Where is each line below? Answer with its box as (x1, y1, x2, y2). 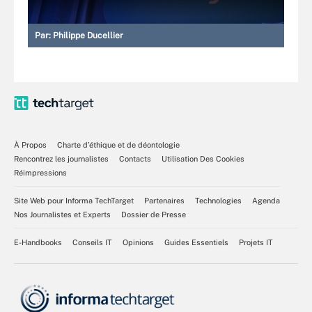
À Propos (14, 140, 47, 149)
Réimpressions (14, 168, 67, 177)
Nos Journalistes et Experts (14, 210, 111, 219)
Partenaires (144, 196, 185, 205)
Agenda (252, 196, 280, 205)
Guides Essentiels (164, 237, 228, 247)
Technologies (195, 196, 242, 205)
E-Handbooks (14, 237, 62, 247)
